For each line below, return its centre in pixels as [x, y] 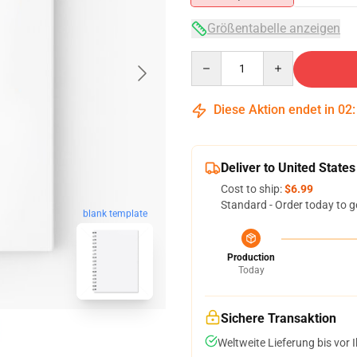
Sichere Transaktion [279, 318]
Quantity [212, 58]
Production [251, 257]
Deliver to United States [288, 168]
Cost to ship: [253, 189]
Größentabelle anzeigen [274, 28]
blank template [115, 214]
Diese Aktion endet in [274, 110]
